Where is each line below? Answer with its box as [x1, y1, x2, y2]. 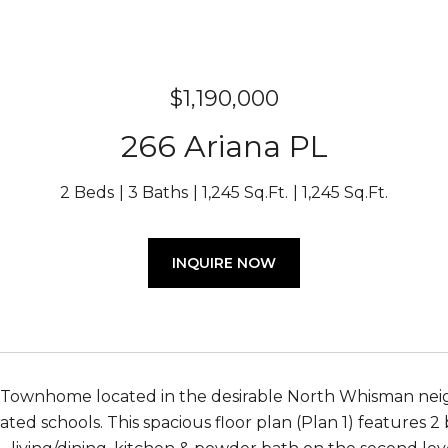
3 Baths [128, 183, 188, 202]
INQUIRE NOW [172, 254, 276, 272]
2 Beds [60, 183, 114, 202]
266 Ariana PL [120, 128, 328, 165]
